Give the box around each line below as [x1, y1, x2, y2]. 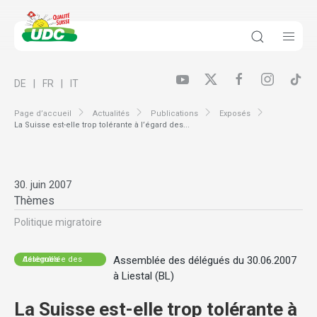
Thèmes [14, 194, 54, 208]
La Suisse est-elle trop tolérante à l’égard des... [14, 120, 190, 130]
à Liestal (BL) [113, 270, 174, 283]
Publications [151, 108, 198, 118]
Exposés [219, 108, 250, 118]
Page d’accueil [14, 108, 71, 118]
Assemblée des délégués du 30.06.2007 [113, 254, 296, 267]
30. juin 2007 [14, 178, 71, 192]
